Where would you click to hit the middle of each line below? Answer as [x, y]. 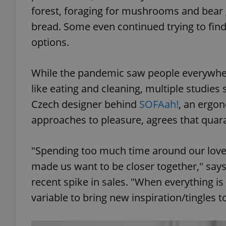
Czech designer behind [85, 104]
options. [51, 42]
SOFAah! [159, 104]
